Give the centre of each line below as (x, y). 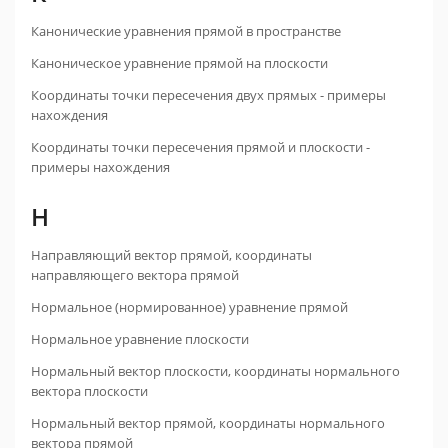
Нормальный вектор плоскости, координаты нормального (215, 371)
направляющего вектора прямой (135, 275)
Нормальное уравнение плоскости (140, 339)
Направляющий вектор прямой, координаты (171, 255)
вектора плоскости (89, 391)
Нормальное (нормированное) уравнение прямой (189, 307)
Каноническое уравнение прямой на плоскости (179, 63)
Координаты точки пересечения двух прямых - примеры (208, 95)
